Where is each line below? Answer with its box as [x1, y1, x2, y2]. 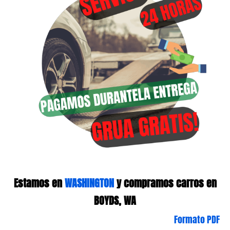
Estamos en [13, 175, 65, 191]
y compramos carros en [113, 175, 217, 191]
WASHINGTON [64, 175, 114, 191]
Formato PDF [174, 213, 220, 226]
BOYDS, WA [94, 193, 136, 208]
